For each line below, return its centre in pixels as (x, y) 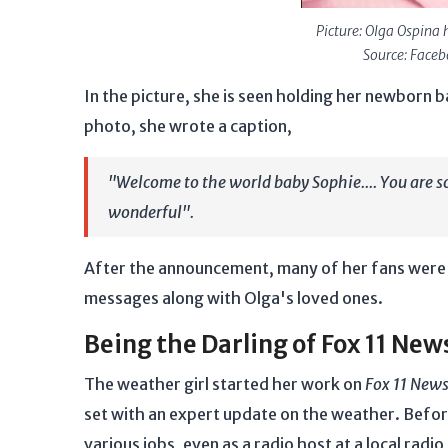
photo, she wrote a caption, (188, 126)
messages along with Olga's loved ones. (233, 298)
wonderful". (151, 212)
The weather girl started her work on (224, 384)
